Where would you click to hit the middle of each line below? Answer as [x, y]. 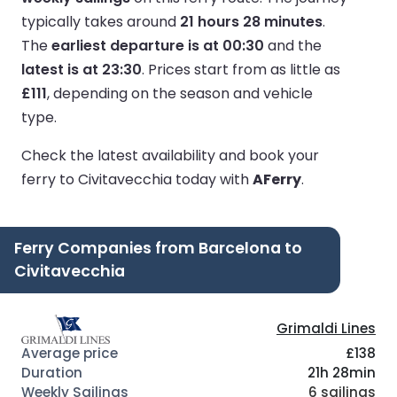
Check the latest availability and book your [170, 155]
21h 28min [342, 372]
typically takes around [101, 21]
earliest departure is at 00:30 [158, 45]
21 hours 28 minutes [251, 21]
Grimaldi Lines [326, 329]
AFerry [277, 179]
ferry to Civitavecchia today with [137, 179]
